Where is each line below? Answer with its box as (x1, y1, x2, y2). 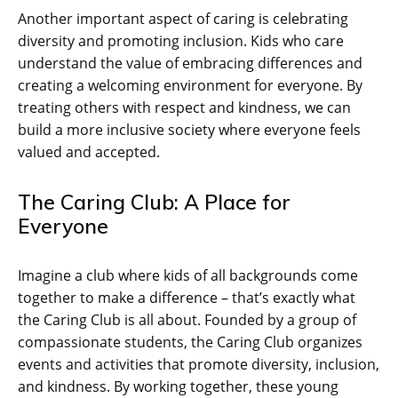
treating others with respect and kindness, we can (18, 97, 351, 117)
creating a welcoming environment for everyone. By (18, 75, 362, 95)
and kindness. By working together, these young (18, 376, 338, 396)
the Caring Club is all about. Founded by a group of (18, 309, 356, 330)
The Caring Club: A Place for (18, 188, 291, 215)
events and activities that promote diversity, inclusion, (18, 354, 379, 374)
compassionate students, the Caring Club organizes (18, 331, 362, 352)
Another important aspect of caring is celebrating (18, 8, 348, 28)
